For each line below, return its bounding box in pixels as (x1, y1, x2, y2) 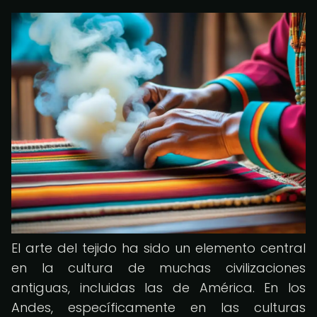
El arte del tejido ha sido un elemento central (11, 239, 306, 257)
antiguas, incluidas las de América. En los (11, 279, 306, 296)
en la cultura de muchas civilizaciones (11, 259, 306, 277)
